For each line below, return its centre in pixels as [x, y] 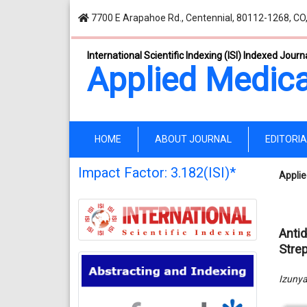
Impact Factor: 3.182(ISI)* [157, 173]
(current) [140, 138]
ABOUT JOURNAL [193, 139]
